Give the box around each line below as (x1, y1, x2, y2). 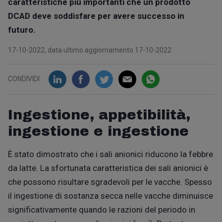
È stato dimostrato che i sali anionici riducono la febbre (8, 149, 213, 159)
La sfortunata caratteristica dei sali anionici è (40, 163, 208, 173)
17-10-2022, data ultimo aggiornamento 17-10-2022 (8, 46, 171, 54)
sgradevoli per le (89, 176, 154, 187)
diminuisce (170, 190, 213, 201)
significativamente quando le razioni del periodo (8, 204, 189, 215)
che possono (8, 176, 58, 187)
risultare (58, 176, 89, 187)
